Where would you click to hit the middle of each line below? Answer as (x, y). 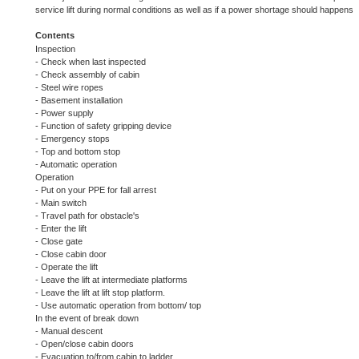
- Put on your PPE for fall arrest (96, 190)
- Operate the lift (67, 267)
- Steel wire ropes (69, 88)
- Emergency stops (73, 139)
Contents (55, 36)
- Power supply (65, 113)
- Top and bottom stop (78, 152)
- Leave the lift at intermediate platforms (111, 280)
